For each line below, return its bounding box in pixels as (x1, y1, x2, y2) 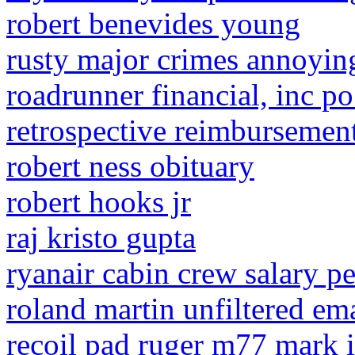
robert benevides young (6, 6, 300, 40)
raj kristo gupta (6, 220, 196, 254)
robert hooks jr (6, 185, 191, 219)
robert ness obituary (6, 149, 254, 183)
